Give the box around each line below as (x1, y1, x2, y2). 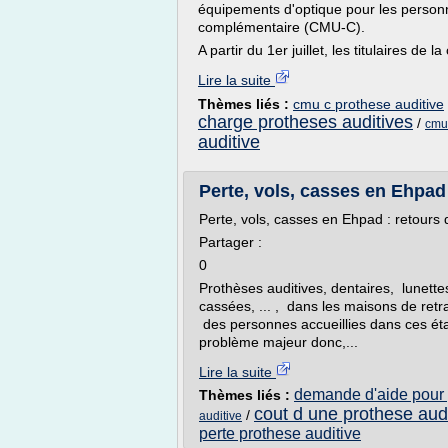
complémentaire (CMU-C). (198, 19, 365, 35)
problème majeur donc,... (199, 334, 358, 350)
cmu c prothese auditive (293, 96, 444, 112)
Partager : (199, 234, 262, 250)
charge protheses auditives (198, 112, 413, 132)
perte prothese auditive (199, 425, 361, 442)
